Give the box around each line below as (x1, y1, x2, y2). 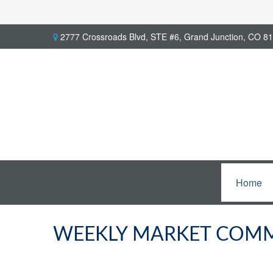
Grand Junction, (184, 30, 246, 43)
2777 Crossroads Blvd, (58, 30, 151, 43)
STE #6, (151, 30, 182, 43)
